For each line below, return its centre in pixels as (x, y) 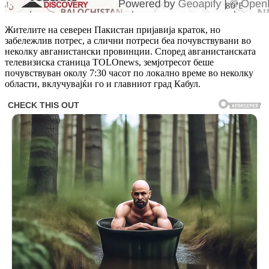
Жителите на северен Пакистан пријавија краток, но (113, 30)
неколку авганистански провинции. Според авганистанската (130, 52)
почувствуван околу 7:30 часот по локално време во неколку (129, 73)
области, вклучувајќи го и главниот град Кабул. (103, 84)
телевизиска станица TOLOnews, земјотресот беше (109, 62)
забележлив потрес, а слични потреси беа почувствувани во (128, 41)
